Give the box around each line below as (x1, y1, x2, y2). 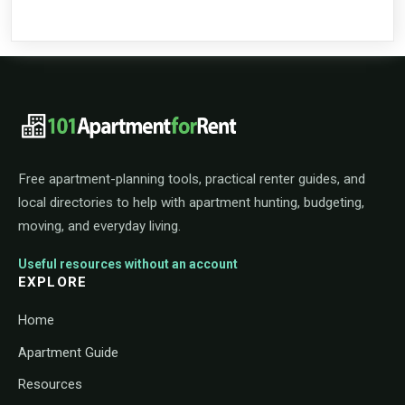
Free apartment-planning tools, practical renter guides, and (18, 171, 365, 188)
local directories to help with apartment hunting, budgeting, (18, 194, 364, 212)
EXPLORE (18, 274, 87, 291)
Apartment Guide (18, 344, 118, 361)
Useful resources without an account (18, 257, 238, 272)
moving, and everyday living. (18, 218, 181, 235)
